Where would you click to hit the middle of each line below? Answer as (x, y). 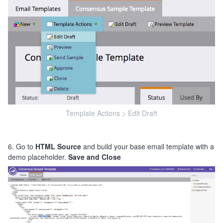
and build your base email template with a (148, 147)
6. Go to (22, 147)
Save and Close (95, 157)
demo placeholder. (38, 157)
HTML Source (58, 147)
